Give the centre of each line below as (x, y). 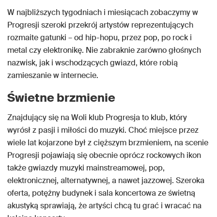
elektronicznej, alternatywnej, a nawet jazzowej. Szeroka (106, 181)
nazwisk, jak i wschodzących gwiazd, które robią (93, 63)
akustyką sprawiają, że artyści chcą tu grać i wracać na (104, 206)
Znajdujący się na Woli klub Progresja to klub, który (97, 118)
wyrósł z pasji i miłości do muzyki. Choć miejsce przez (103, 130)
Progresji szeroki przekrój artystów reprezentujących (100, 25)
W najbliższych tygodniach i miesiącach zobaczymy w (103, 13)
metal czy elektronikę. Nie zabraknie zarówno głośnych (104, 50)
